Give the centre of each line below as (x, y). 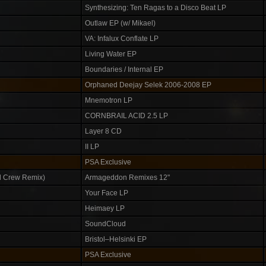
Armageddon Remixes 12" (127, 178)
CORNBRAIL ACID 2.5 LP (126, 116)
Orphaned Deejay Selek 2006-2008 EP (148, 85)
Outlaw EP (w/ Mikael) (120, 23)
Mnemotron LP (109, 100)
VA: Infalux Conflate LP (122, 39)
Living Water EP (111, 54)
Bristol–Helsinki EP (116, 239)
